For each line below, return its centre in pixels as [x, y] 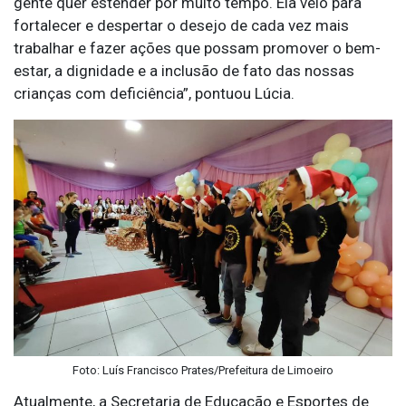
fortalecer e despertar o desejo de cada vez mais [181, 25]
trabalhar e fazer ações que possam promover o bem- [197, 48]
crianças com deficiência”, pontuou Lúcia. [154, 93]
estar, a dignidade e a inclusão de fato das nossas [184, 70]
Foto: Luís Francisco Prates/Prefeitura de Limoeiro [203, 371]
